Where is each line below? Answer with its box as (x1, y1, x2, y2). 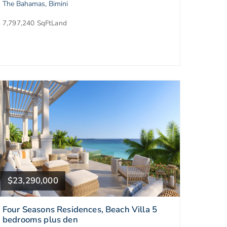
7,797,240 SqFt (3, 18, 52, 28)
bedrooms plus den (3, 213, 78, 225)
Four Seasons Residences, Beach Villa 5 (3, 203, 158, 215)
